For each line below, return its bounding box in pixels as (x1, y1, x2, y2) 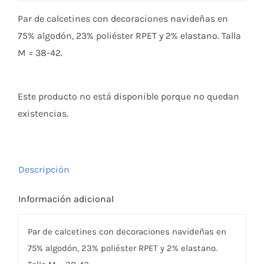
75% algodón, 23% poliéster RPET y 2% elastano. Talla (17, 29, 241, 41)
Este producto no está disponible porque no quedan (17, 90, 239, 102)
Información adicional (18, 193, 114, 204)
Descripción (18, 163, 70, 175)
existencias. (17, 107, 68, 119)
